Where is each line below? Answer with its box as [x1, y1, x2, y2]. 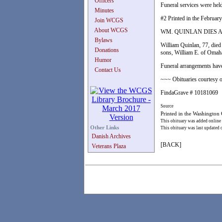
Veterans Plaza [92, 143, 126, 150]
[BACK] [161, 141, 181, 148]
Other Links [90, 124, 119, 130]
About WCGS [94, 27, 128, 34]
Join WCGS [95, 17, 123, 24]
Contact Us [95, 66, 121, 73]
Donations [95, 47, 119, 54]
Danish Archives [92, 133, 131, 140]
